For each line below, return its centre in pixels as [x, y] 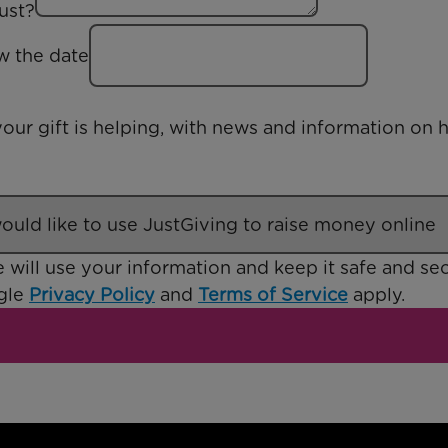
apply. [376, 295]
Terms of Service [273, 295]
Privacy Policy [92, 295]
